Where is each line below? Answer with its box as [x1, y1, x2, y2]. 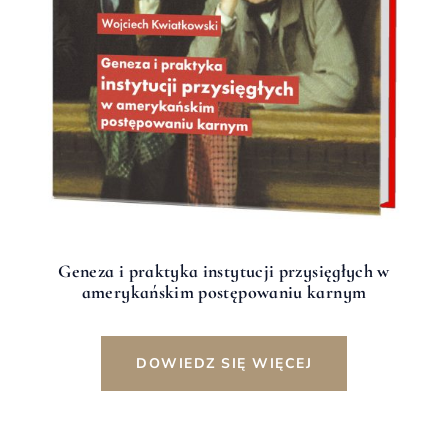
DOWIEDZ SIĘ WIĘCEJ [136, 353, 312, 373]
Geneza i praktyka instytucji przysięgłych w [58, 259, 390, 282]
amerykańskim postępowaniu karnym [81, 280, 367, 303]
